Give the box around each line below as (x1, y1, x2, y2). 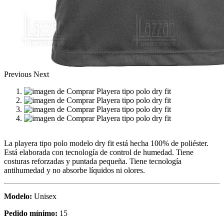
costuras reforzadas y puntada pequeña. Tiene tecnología (4, 156, 181, 165)
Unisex (32, 191, 56, 200)
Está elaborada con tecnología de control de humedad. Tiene (4, 147, 193, 156)
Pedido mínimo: (4, 208, 57, 217)
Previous (4, 69, 31, 78)
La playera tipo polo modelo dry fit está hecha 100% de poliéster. (4, 138, 208, 147)
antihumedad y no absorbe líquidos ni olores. (4, 165, 145, 174)
